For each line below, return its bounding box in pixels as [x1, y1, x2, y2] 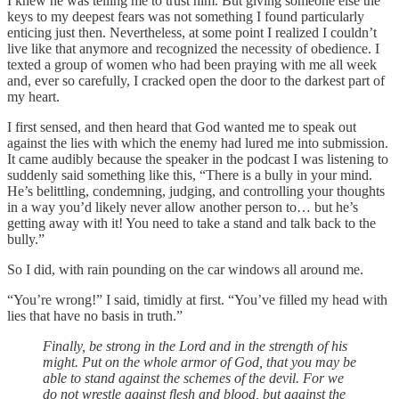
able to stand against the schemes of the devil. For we [43, 370, 344, 386]
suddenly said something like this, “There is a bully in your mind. [7, 167, 372, 183]
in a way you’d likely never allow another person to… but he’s [7, 199, 358, 215]
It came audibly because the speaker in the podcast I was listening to [7, 151, 388, 167]
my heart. [7, 88, 63, 104]
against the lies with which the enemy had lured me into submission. [7, 134, 388, 151]
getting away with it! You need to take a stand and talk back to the [7, 215, 376, 231]
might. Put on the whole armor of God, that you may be [43, 354, 356, 370]
